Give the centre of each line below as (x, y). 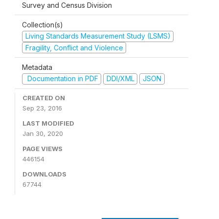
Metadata (37, 67)
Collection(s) (43, 25)
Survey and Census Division (67, 5)
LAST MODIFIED (48, 123)
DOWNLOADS (44, 174)
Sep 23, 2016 (42, 108)
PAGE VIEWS (43, 148)
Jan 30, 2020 (43, 133)
